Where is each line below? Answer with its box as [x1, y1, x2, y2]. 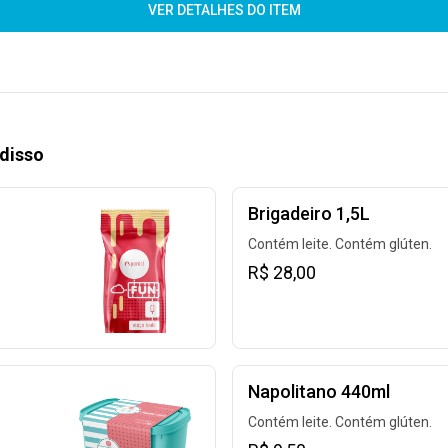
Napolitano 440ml [248, 381, 390, 402]
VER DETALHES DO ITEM [147, 2, 301, 18]
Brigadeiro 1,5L [248, 203, 370, 224]
